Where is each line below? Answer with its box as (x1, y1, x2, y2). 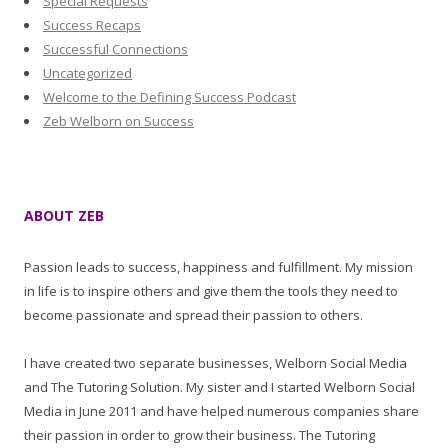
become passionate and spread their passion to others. (24, 306, 363, 324)
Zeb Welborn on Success (43, 112, 194, 130)
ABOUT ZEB (24, 206, 104, 225)
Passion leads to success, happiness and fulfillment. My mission (24, 258, 413, 276)
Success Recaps (43, 16, 141, 34)
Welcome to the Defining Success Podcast (43, 88, 296, 106)
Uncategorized (43, 64, 132, 82)
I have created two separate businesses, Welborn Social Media (24, 354, 407, 372)
